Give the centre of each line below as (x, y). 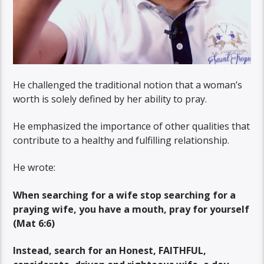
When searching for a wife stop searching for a (125, 195)
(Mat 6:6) (34, 223)
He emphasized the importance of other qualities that (132, 126)
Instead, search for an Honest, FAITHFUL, (110, 251)
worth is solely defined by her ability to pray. (110, 99)
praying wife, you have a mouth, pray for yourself (131, 209)
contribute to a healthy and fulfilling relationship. (121, 140)
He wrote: (34, 168)
